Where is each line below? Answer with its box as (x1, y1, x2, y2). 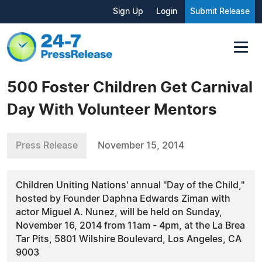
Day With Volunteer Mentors (7, 102, 217, 118)
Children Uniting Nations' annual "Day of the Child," (16, 180, 244, 190)
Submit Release (190, 8, 250, 16)
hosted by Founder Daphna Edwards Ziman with (16, 194, 230, 204)
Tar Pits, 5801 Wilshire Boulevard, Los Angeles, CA (16, 234, 242, 244)
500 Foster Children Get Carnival (7, 80, 253, 95)
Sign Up (113, 8, 143, 16)
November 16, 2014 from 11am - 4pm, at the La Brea (16, 220, 245, 230)
